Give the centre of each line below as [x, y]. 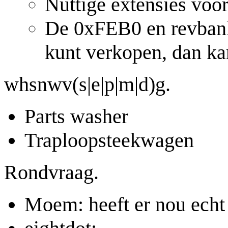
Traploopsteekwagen [109, 140]
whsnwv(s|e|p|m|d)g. [87, 84]
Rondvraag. [51, 172]
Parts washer [76, 116]
